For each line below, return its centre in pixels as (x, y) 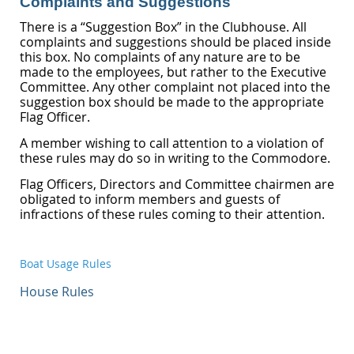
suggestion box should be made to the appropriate (172, 102)
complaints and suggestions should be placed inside (175, 42)
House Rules (57, 292)
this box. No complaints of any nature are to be (160, 57)
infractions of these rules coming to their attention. (172, 215)
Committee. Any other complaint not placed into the (175, 87)
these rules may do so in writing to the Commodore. (175, 158)
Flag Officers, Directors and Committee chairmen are (177, 185)
